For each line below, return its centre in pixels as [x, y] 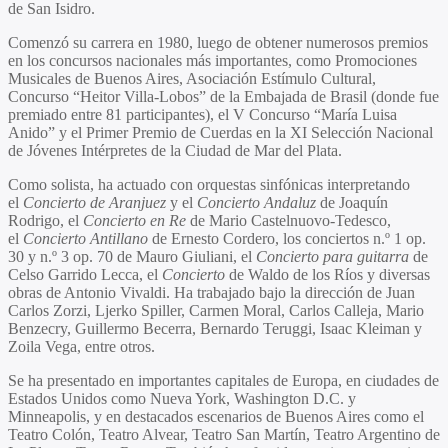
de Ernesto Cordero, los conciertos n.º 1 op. [287, 238]
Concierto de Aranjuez [94, 202]
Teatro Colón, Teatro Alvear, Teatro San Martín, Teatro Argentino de [224, 434]
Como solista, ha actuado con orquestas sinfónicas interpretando [209, 184]
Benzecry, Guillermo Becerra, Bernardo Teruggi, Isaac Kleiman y [215, 328]
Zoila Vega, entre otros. [81, 346]
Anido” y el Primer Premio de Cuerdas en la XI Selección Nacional [220, 132]
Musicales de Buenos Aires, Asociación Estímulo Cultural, [192, 78]
